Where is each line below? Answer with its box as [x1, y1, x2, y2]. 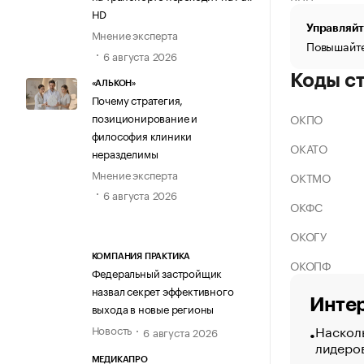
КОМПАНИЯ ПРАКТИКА [91, 252, 191, 262]
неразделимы [91, 144, 158, 161]
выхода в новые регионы [91, 300, 214, 317]
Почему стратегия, [91, 90, 184, 107]
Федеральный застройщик [91, 264, 223, 281]
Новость [91, 321, 132, 338]
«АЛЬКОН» [91, 78, 136, 88]
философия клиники [91, 126, 193, 143]
